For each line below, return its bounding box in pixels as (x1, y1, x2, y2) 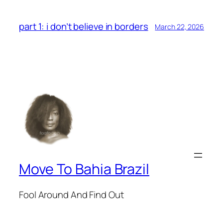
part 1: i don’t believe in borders (19, 20, 148, 33)
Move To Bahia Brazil (19, 159, 149, 179)
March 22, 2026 (155, 21, 204, 31)
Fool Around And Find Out (19, 188, 124, 202)
